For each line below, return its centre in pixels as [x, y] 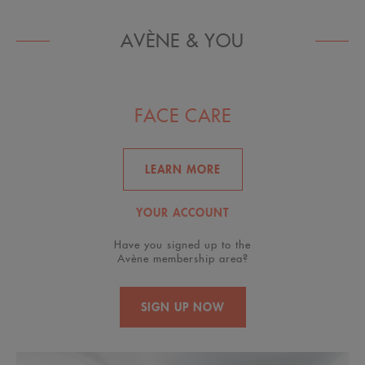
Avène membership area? [182, 258]
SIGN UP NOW [182, 307]
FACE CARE [182, 115]
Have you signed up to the [182, 244]
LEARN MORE [182, 169]
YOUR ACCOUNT [182, 212]
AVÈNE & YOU [182, 40]
